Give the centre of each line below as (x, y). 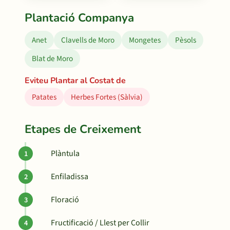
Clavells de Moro (88, 40)
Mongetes (145, 40)
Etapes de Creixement (83, 129)
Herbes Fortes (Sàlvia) (107, 97)
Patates (44, 97)
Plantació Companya (79, 18)
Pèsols (186, 40)
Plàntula (65, 154)
